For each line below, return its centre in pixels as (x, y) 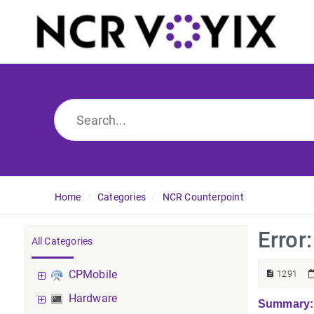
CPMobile (93, 274)
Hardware (93, 298)
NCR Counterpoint (203, 197)
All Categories (62, 241)
